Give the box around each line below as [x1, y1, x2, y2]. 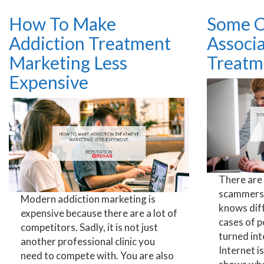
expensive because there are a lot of [21, 206, 177, 219]
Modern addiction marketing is [21, 192, 156, 205]
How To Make [9, 12, 116, 34]
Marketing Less [9, 51, 127, 73]
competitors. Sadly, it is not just [21, 220, 158, 233]
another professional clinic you [21, 235, 155, 247]
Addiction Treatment [9, 32, 171, 54]
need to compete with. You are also [21, 249, 174, 262]
